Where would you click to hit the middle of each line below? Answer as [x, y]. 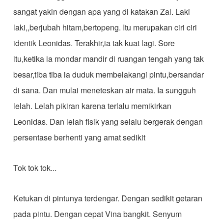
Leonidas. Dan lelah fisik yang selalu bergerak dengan [108, 122]
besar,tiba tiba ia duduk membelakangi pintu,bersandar [108, 74]
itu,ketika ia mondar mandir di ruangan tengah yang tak [108, 59]
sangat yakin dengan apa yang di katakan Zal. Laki [101, 12]
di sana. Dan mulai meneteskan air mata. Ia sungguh [104, 90]
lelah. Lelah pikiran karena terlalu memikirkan [92, 106]
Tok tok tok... [35, 168]
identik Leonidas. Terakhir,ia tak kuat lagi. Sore [94, 43]
